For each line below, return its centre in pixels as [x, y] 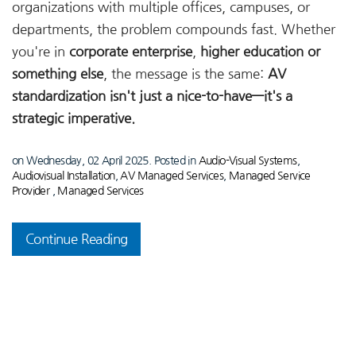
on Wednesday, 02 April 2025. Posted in [105, 161]
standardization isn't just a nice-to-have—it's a [152, 97]
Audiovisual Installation [64, 176]
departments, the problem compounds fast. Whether [174, 30]
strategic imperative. [74, 119]
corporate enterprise [131, 52]
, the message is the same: [186, 74]
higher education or [260, 52]
